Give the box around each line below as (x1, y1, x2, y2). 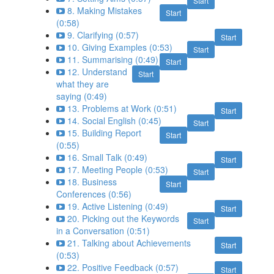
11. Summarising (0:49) (67, 53, 159, 66)
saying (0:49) (56, 90, 108, 103)
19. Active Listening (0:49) (67, 200, 169, 213)
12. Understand (67, 65, 128, 78)
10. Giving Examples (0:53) (67, 41, 173, 54)
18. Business (67, 176, 117, 188)
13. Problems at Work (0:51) (67, 102, 177, 115)
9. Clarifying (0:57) (67, 29, 139, 42)
